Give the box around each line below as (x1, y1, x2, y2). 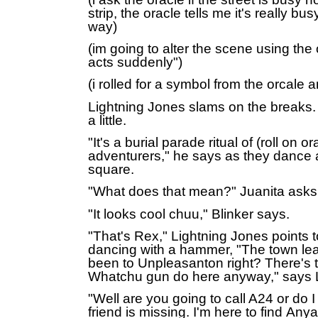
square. (88, 161, 138, 177)
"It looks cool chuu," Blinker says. (88, 206, 290, 221)
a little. (88, 112, 130, 128)
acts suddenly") (88, 54, 182, 70)
